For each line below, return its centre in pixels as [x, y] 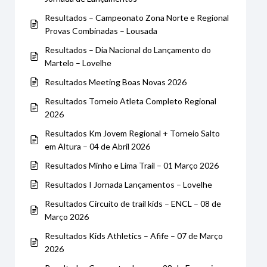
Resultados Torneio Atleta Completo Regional [131, 101]
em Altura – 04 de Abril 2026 [97, 146]
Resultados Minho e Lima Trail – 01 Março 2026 [132, 165]
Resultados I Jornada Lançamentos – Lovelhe [128, 184]
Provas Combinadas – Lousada [101, 30]
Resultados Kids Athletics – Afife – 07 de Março [134, 235]
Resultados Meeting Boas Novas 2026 [116, 82]
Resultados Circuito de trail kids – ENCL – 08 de [133, 203]
